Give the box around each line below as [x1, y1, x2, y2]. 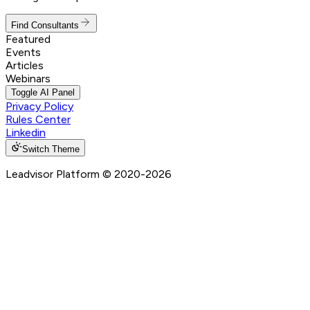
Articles [6, 59, 44, 73]
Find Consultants [11, 20, 79, 31]
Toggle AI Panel [11, 87, 75, 98]
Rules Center [6, 113, 71, 127]
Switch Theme [22, 144, 80, 155]
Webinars [6, 72, 51, 86]
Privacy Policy [6, 100, 73, 113]
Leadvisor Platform [6, 167, 100, 181]
